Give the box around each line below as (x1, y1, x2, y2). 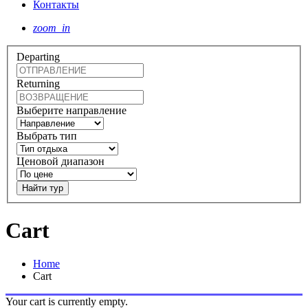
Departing (16, 50, 60, 63)
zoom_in (33, 22, 70, 34)
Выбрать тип (16, 129, 77, 142)
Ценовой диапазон (16, 155, 104, 167)
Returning (16, 77, 60, 89)
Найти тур (22, 182, 63, 193)
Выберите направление (16, 104, 126, 116)
